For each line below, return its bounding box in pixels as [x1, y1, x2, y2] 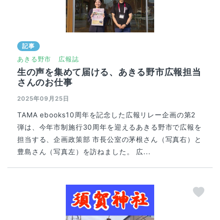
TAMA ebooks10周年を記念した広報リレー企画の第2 [17, 110, 196, 119]
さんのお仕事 [17, 77, 73, 87]
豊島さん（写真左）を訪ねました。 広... [17, 147, 151, 156]
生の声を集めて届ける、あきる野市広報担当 [17, 66, 201, 77]
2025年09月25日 [17, 94, 70, 102]
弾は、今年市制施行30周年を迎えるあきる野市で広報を [17, 122, 202, 131]
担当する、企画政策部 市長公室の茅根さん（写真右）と [17, 135, 202, 143]
